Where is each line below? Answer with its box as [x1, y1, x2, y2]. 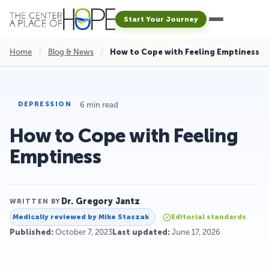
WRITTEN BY [10, 197, 60, 205]
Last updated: [112, 228, 170, 237]
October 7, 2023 [53, 228, 112, 237]
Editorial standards [171, 213, 246, 221]
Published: [10, 228, 53, 237]
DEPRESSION [18, 100, 72, 108]
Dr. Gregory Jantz [61, 196, 140, 207]
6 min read [80, 100, 119, 109]
